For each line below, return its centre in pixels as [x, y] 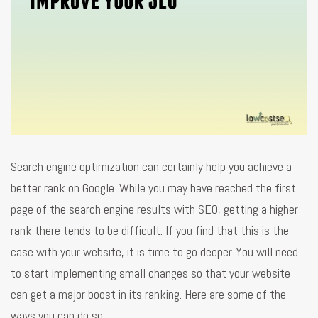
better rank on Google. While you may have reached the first [153, 187]
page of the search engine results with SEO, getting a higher [154, 209]
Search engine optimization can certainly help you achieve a [151, 166]
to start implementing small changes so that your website [150, 273]
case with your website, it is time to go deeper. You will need [154, 251]
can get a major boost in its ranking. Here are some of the [148, 294]
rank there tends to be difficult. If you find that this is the [150, 230]
